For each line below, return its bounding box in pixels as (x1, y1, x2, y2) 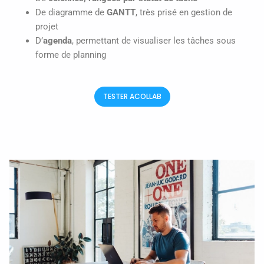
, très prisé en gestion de (135, 7, 232, 18)
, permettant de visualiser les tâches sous (71, 35, 236, 47)
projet (35, 21, 58, 32)
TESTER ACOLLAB (103, 91, 161, 102)
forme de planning (35, 49, 106, 61)
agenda (42, 35, 72, 47)
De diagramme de (35, 7, 107, 18)
